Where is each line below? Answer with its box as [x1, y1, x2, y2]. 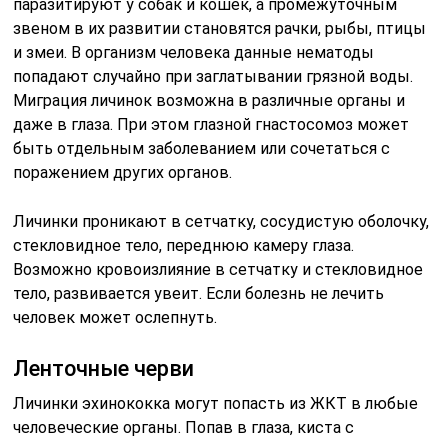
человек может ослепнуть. [13, 307, 218, 327]
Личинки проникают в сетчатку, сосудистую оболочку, [13, 211, 430, 231]
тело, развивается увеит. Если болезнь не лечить [13, 283, 385, 303]
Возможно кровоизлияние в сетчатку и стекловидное [13, 259, 424, 279]
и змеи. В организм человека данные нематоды [13, 42, 375, 62]
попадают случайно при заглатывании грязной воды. [13, 66, 414, 86]
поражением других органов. [13, 162, 233, 182]
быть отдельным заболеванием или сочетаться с [13, 138, 391, 158]
